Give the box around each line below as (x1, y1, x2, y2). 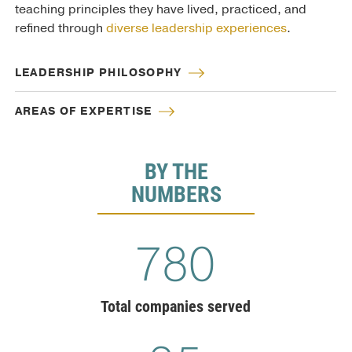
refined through (14, 20, 106, 38)
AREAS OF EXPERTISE (14, 104, 152, 119)
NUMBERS (130, 178, 222, 209)
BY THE (144, 156, 208, 186)
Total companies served (100, 295, 251, 316)
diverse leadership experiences (105, 20, 287, 38)
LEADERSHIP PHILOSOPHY (14, 65, 182, 81)
